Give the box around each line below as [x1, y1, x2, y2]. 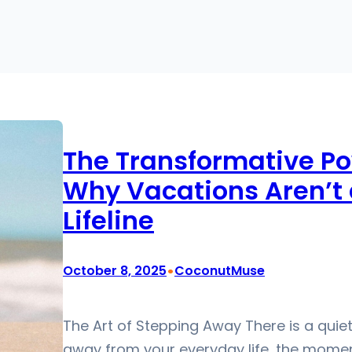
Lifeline [63, 202, 154, 238]
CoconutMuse [174, 261, 265, 280]
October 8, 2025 [63, 261, 167, 280]
